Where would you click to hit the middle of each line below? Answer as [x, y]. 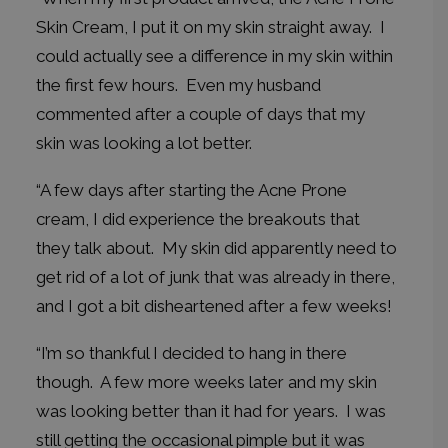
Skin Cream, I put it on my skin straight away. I [210, 27]
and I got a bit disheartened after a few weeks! [214, 306]
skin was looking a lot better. [144, 143]
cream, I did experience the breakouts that [198, 219]
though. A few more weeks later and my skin [206, 382]
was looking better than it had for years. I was [211, 411]
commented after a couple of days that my [200, 114]
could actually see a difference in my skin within [214, 56]
